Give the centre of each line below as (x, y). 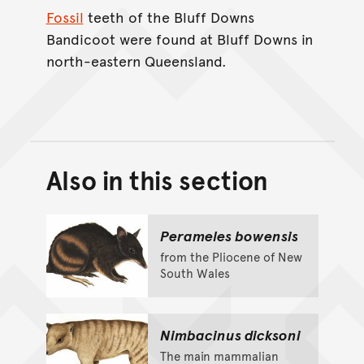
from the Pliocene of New (231, 256)
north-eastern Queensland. (136, 61)
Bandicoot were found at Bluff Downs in (179, 39)
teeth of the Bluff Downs (169, 17)
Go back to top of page (260, 192)
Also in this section (157, 179)
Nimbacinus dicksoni (230, 334)
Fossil (65, 17)
